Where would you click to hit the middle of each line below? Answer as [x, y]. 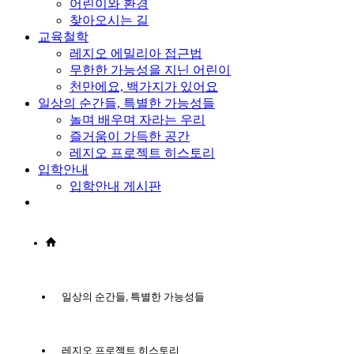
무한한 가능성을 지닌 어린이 [150, 70]
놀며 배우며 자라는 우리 [137, 119]
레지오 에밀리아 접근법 [136, 53]
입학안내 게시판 [115, 186]
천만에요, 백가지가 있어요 [144, 86]
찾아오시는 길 [109, 20]
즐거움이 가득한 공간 [130, 136]
